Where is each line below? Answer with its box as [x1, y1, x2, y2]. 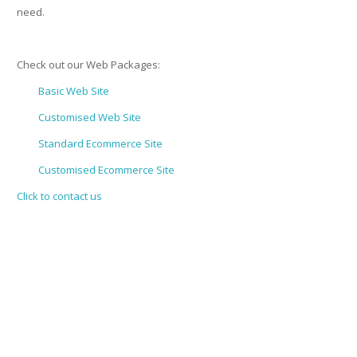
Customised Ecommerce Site [38, 163, 175, 177]
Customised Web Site [38, 110, 141, 124]
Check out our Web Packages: [17, 57, 160, 72]
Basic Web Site [38, 84, 109, 98]
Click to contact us [17, 189, 102, 203]
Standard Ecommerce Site [38, 136, 163, 151]
